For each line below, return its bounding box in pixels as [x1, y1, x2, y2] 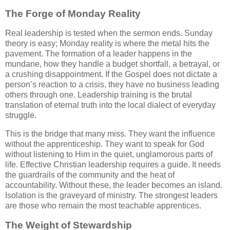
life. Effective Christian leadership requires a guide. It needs [5, 160, 221, 169]
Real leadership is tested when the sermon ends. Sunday [5, 28, 213, 37]
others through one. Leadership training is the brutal [5, 90, 192, 99]
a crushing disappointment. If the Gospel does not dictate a [5, 69, 217, 79]
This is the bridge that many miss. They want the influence [5, 129, 215, 138]
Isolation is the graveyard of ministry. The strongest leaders [5, 190, 218, 200]
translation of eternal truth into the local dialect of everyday [5, 100, 216, 109]
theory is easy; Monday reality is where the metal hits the [5, 39, 209, 48]
